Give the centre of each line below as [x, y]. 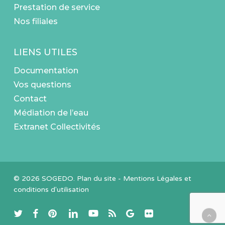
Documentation [46, 71]
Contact [30, 99]
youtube [102, 213]
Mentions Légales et [157, 179]
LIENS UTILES [45, 52]
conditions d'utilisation [51, 190]
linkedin [80, 213]
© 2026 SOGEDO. [45, 179]
